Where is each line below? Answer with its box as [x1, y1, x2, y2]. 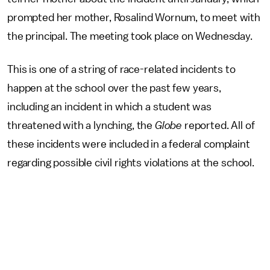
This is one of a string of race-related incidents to [7, 64, 236, 75]
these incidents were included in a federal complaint [7, 139, 250, 149]
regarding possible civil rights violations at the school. [7, 157, 254, 168]
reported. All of [184, 120, 255, 131]
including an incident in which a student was [7, 101, 212, 112]
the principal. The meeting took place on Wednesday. [7, 31, 255, 42]
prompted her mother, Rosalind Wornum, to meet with [7, 12, 260, 23]
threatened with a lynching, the [7, 120, 155, 131]
